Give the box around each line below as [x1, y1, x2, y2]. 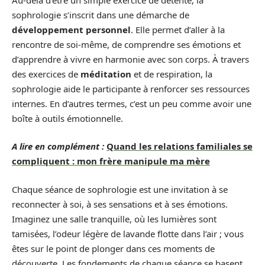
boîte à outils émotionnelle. [12, 112, 123, 124]
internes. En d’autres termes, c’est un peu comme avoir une [12, 97, 251, 109]
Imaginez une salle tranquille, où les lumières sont [12, 212, 216, 225]
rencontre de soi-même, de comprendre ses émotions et [12, 38, 241, 50]
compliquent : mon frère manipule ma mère [12, 155, 210, 167]
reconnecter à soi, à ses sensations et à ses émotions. [12, 198, 228, 210]
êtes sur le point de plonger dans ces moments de [12, 242, 215, 254]
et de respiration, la [131, 67, 212, 80]
